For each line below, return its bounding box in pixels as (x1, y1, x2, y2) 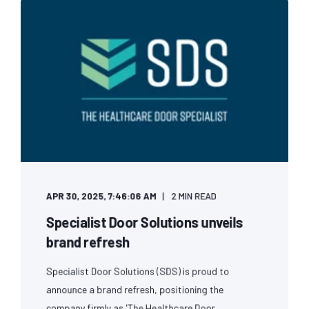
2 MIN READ (171, 190, 217, 202)
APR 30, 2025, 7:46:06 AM (46, 190, 157, 202)
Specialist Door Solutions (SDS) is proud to (46, 265, 230, 277)
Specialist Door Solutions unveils (46, 213, 243, 230)
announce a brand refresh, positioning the (46, 283, 224, 295)
